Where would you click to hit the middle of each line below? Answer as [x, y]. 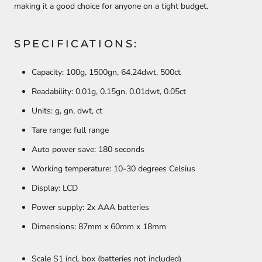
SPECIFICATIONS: [76, 44]
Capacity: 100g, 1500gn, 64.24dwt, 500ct [106, 72]
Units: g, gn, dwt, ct [67, 111]
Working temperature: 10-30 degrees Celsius [113, 168]
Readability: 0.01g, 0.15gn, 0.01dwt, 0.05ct [109, 91]
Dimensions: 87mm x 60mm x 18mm [99, 226]
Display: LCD [55, 188]
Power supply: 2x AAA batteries [92, 207]
